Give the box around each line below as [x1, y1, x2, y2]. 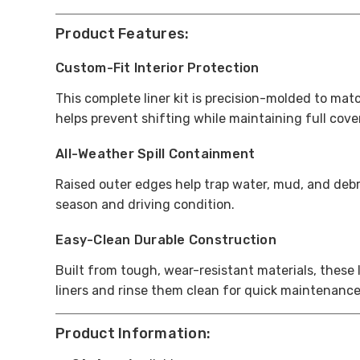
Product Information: [55, 325, 211, 343]
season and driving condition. [55, 197, 235, 213]
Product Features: [55, 25, 190, 43]
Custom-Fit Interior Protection [55, 60, 260, 76]
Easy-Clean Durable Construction [55, 232, 276, 248]
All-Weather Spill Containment [55, 146, 256, 162]
